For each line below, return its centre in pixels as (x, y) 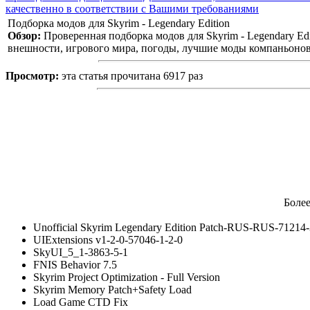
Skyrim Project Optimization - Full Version (127, 277)
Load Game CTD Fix (81, 302)
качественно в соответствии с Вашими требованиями (132, 8)
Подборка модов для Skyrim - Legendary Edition (119, 23)
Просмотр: (34, 75)
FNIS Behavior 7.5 (75, 264)
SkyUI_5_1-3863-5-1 (81, 252)
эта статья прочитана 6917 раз (132, 75)
